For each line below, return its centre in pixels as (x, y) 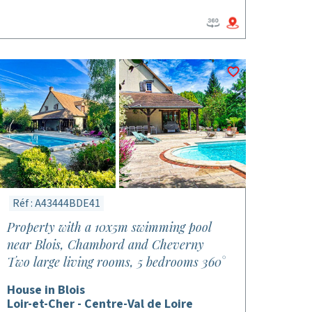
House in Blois (46, 290)
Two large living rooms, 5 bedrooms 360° (116, 262)
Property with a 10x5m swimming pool (109, 227)
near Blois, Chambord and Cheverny (105, 244)
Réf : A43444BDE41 (56, 203)
